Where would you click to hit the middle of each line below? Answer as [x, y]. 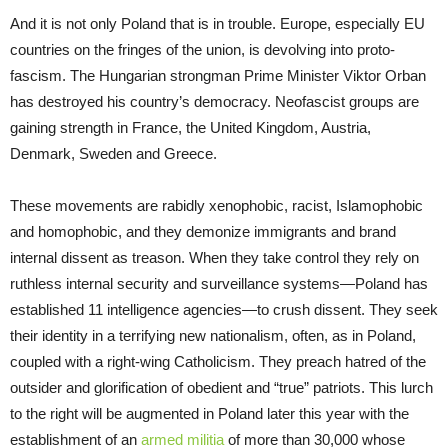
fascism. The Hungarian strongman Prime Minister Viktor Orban [218, 75]
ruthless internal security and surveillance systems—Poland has [219, 283]
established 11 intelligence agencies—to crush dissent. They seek [224, 309]
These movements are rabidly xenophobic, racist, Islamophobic [216, 205]
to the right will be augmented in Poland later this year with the [209, 413]
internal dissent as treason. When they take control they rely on [214, 257]
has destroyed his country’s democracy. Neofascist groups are [214, 101]
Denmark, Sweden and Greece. [113, 153]
